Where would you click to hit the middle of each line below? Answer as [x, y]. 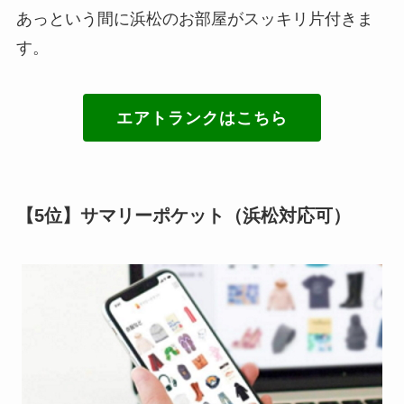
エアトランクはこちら [202, 118]
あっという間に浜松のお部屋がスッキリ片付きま [194, 18]
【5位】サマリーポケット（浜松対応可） [183, 216]
